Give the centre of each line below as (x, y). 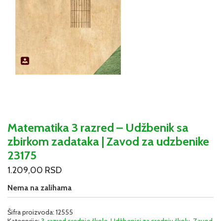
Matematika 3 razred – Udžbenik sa (98, 127)
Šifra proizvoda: (32, 212)
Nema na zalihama (39, 188)
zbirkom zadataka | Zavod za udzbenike (108, 141)
